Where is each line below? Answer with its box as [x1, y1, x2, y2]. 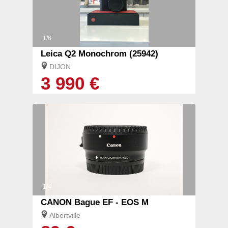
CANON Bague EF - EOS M [41, 197, 149, 208]
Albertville [49, 211, 80, 220]
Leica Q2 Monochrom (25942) [41, 49, 158, 59]
